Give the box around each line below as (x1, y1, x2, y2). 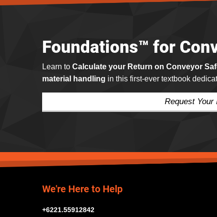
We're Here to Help (42, 183, 123, 195)
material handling (42, 75, 106, 83)
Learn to (42, 62, 72, 71)
